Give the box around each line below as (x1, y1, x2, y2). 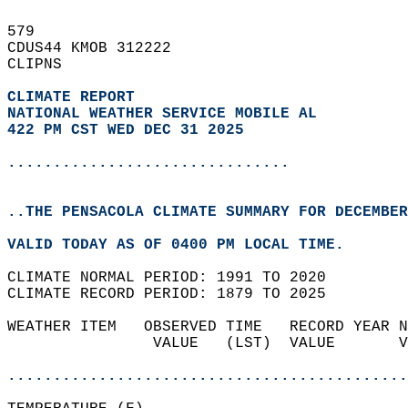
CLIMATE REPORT (7, 89, 144, 106)
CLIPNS (7, 56, 80, 73)
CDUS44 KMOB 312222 (7, 40, 189, 56)
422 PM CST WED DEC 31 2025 (7, 122, 244, 138)
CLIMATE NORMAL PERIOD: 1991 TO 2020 (7, 270, 344, 286)
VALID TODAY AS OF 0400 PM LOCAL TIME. (7, 237, 362, 253)
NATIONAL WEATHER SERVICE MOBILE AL (7, 106, 317, 122)
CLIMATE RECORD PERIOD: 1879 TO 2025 (7, 286, 344, 302)
